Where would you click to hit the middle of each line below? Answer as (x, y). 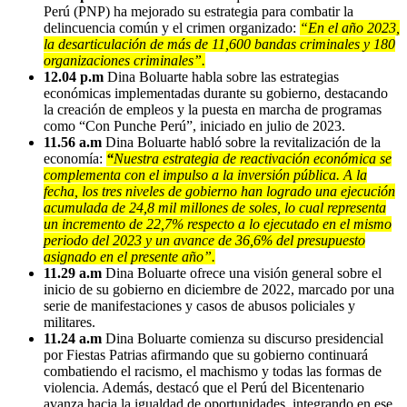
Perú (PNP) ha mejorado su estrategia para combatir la (199, 11)
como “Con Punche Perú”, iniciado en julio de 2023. (194, 125)
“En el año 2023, (350, 27)
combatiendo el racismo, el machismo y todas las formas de (213, 371)
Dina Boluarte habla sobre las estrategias (221, 76)
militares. (69, 322)
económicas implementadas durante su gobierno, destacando (216, 93)
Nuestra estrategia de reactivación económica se (253, 158)
